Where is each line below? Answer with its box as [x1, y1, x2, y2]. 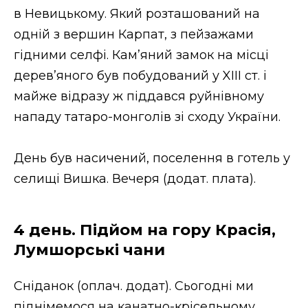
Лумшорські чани [14, 240, 165, 260]
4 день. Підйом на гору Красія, [14, 220, 276, 240]
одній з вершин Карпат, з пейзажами [14, 26, 254, 42]
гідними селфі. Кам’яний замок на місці [14, 47, 269, 63]
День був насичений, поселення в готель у [14, 151, 290, 166]
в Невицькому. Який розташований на [14, 5, 260, 21]
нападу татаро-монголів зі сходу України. [14, 109, 280, 124]
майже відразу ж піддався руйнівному [14, 88, 264, 104]
